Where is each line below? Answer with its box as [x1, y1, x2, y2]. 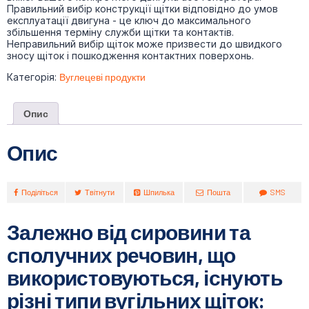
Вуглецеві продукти [59, 70, 146, 83]
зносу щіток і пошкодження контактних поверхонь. [7, 49, 254, 61]
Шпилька [143, 188, 175, 197]
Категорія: [7, 70, 59, 83]
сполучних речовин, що [7, 242, 236, 268]
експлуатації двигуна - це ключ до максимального [7, 14, 251, 26]
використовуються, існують [7, 265, 282, 290]
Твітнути [85, 188, 114, 197]
